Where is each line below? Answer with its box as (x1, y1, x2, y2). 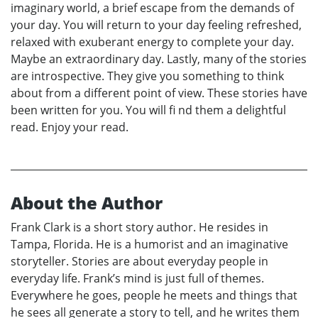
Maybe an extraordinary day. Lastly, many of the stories (11, 50, 307, 67)
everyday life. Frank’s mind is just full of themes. (11, 270, 264, 286)
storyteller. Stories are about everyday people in (11, 253, 268, 269)
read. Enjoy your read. (11, 119, 128, 135)
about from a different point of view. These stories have (11, 84, 307, 101)
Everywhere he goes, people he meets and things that (11, 287, 297, 303)
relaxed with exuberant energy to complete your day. (11, 33, 294, 50)
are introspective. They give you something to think (11, 67, 284, 84)
